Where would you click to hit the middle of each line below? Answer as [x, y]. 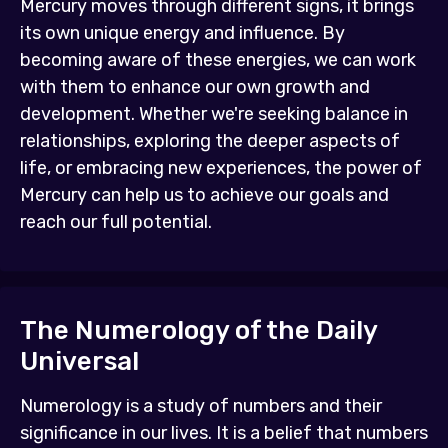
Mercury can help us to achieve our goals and [204, 195]
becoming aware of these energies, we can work [218, 60]
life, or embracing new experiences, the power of [221, 168]
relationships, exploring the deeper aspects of [210, 141]
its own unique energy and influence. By [182, 33]
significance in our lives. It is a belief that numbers [224, 432]
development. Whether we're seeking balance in [214, 114]
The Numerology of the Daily [198, 330]
